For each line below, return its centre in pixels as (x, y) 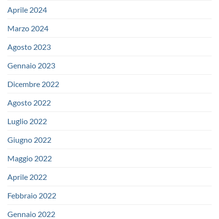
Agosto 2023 (29, 46)
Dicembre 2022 (33, 84)
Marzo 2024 (28, 28)
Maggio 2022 (30, 158)
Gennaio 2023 (31, 65)
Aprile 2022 (27, 176)
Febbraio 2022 (32, 195)
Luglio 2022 (27, 121)
